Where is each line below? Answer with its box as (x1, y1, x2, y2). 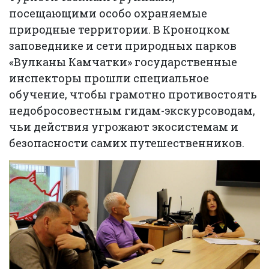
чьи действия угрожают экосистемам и (9, 119, 238, 134)
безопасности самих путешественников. (9, 136, 244, 150)
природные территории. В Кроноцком (9, 22, 230, 37)
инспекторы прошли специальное (9, 71, 209, 85)
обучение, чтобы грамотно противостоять (9, 87, 257, 101)
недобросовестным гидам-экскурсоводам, (9, 103, 255, 118)
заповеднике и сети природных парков (9, 38, 237, 53)
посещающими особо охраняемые (9, 6, 207, 20)
